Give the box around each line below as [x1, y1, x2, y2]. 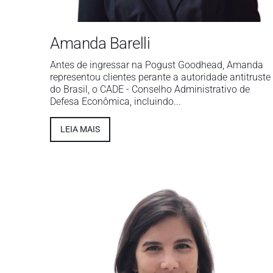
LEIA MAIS [60, 124, 100, 135]
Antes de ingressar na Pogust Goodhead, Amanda [50, 59, 263, 71]
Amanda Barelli [50, 34, 150, 53]
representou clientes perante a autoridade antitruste [50, 71, 271, 83]
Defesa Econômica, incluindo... [50, 96, 181, 108]
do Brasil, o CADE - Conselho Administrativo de [50, 83, 250, 96]
